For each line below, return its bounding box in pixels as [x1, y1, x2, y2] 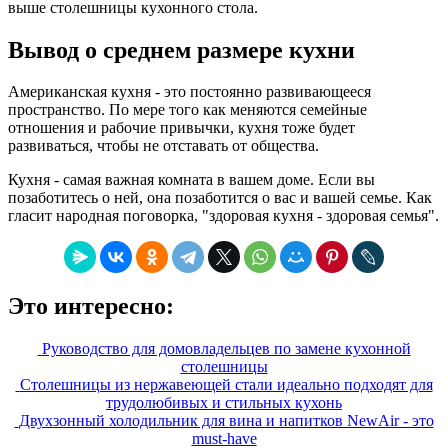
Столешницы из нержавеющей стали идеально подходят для [19, 376, 433, 394]
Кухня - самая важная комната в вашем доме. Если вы [8, 171, 375, 189]
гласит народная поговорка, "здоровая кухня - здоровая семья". [8, 207, 439, 225]
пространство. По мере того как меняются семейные [8, 101, 367, 119]
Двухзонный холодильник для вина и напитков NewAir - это [18, 412, 434, 430]
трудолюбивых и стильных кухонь [106, 394, 342, 412]
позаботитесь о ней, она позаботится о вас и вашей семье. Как [8, 189, 432, 207]
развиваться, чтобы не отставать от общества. [8, 137, 319, 155]
